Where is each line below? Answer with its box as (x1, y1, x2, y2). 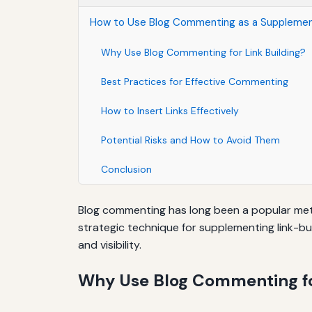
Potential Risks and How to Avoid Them (101, 133, 280, 146)
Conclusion (101, 162, 152, 175)
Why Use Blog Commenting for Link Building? (101, 45, 306, 58)
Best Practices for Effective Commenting (101, 75, 288, 88)
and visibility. (78, 237, 141, 252)
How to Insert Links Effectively (101, 104, 239, 117)
